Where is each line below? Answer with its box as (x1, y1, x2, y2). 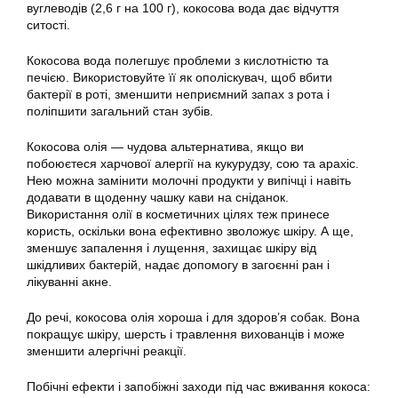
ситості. (27, 18, 70, 33)
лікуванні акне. (27, 275, 112, 290)
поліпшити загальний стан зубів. (27, 104, 213, 119)
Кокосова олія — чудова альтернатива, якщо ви (27, 139, 304, 155)
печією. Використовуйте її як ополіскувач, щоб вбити (27, 70, 332, 85)
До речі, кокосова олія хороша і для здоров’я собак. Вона (27, 310, 360, 325)
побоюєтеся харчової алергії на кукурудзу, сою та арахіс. (27, 156, 359, 171)
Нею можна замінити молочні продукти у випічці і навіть (27, 173, 351, 188)
